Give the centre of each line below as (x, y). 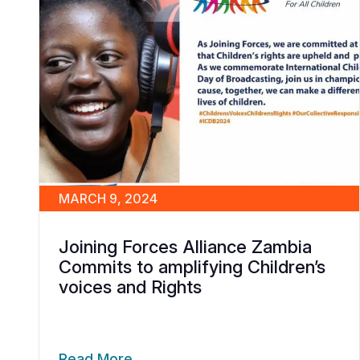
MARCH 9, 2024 (108, 198)
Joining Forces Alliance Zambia (185, 246)
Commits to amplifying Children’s (192, 266)
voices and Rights (130, 286)
